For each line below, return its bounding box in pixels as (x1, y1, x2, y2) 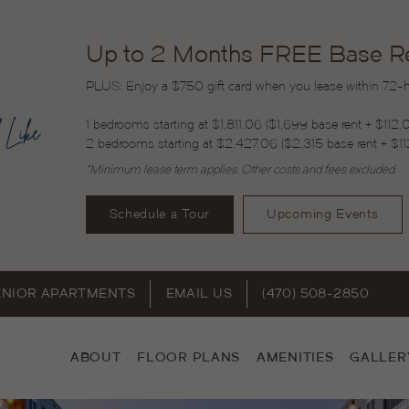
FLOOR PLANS (137, 349, 241, 365)
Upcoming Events (267, 206, 379, 222)
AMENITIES (257, 349, 334, 365)
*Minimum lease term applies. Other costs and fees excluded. (85, 163, 396, 176)
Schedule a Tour (109, 206, 210, 222)
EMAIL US (165, 285, 232, 301)
